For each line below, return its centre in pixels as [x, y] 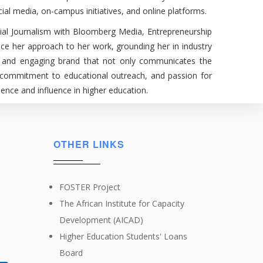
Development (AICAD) [101, 220]
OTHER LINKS [89, 144]
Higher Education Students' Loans [123, 236]
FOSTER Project [90, 187]
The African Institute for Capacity [122, 203]
